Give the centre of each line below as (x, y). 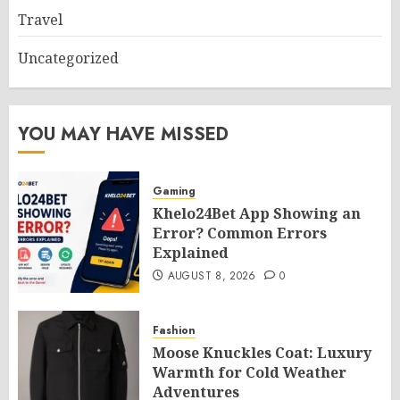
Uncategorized (68, 58)
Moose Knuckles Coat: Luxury (262, 353)
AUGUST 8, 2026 (212, 276)
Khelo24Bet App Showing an (257, 213)
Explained (191, 253)
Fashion (174, 330)
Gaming (174, 191)
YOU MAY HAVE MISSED (123, 134)
